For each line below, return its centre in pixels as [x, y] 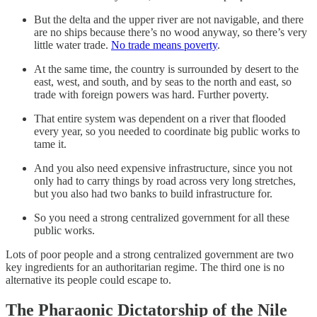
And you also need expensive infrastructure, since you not [163, 168]
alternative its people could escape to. [88, 280]
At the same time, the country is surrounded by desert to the [166, 69]
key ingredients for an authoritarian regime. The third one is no [145, 267]
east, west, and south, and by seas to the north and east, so [163, 82]
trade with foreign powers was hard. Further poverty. [151, 95]
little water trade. [73, 45]
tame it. [50, 144]
